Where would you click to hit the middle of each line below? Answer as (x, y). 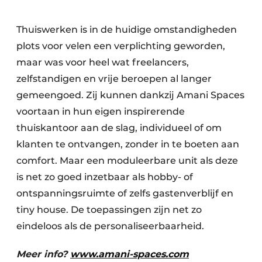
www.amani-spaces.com (130, 254)
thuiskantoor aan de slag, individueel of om (119, 127)
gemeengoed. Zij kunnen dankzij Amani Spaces (130, 95)
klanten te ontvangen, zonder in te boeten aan (128, 144)
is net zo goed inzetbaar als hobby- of (105, 177)
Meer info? (43, 254)
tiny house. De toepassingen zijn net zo (109, 209)
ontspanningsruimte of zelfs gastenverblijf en (125, 193)
